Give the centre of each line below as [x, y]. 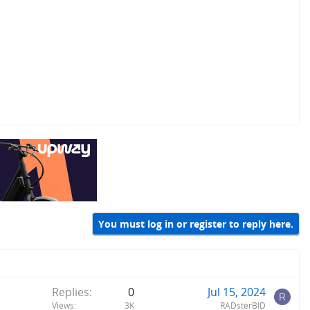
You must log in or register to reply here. [196, 224]
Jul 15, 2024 [237, 292]
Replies [71, 292]
